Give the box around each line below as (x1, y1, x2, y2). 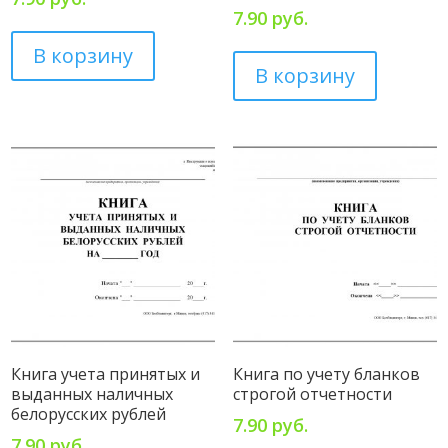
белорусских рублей (11, 402, 167, 425)
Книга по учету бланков (232, 362, 420, 385)
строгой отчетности (232, 382, 392, 405)
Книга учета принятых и (11, 362, 201, 385)
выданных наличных (11, 382, 174, 405)
